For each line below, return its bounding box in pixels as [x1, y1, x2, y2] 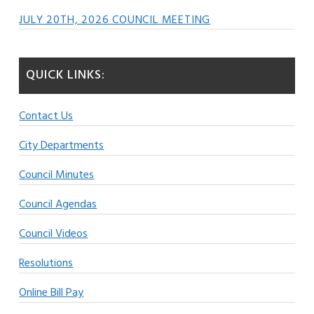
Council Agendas [19, 196, 97, 214]
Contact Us [19, 107, 74, 125]
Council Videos [19, 225, 88, 243]
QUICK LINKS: [26, 65, 106, 86]
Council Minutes [19, 166, 95, 184]
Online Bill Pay [19, 284, 84, 302]
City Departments [19, 137, 104, 155]
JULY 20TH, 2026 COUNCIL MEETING [19, 11, 211, 29]
